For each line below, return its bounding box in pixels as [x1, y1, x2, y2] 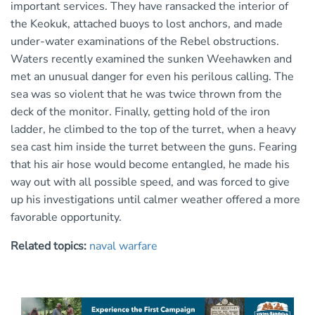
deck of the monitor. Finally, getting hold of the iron [11, 104, 270, 120]
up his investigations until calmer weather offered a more [11, 192, 300, 208]
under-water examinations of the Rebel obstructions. [11, 34, 279, 50]
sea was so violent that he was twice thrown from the [11, 86, 282, 103]
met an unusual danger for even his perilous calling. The [11, 69, 294, 85]
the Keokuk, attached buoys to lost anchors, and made [11, 16, 283, 32]
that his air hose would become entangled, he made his [11, 157, 290, 173]
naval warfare [89, 238, 157, 255]
